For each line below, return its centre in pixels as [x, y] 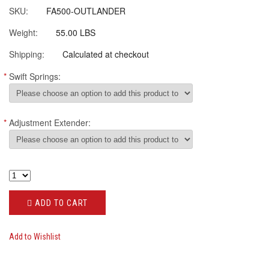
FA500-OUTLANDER [86, 11]
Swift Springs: [35, 76]
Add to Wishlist [35, 237]
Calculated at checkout [106, 54]
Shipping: [27, 54]
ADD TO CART [60, 203]
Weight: [23, 32]
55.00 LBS [76, 32]
